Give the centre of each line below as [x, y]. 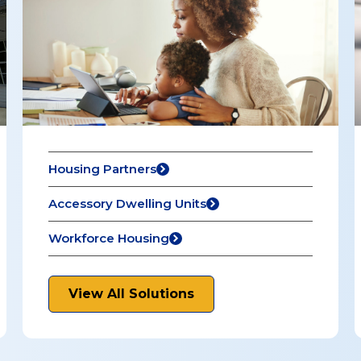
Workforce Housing [108, 238]
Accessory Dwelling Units [127, 203]
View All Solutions [131, 294]
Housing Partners [102, 169]
